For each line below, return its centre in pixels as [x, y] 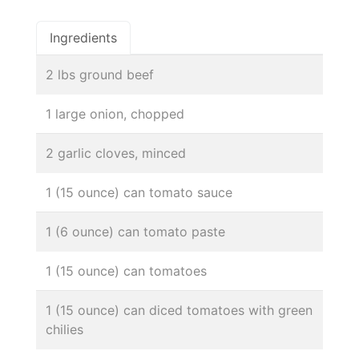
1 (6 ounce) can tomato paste [135, 231]
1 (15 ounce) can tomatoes [126, 270]
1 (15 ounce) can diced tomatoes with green [179, 310]
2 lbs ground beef [100, 74]
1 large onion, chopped [115, 113]
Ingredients [83, 37]
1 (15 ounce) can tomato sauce [139, 192]
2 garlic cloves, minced [116, 153]
